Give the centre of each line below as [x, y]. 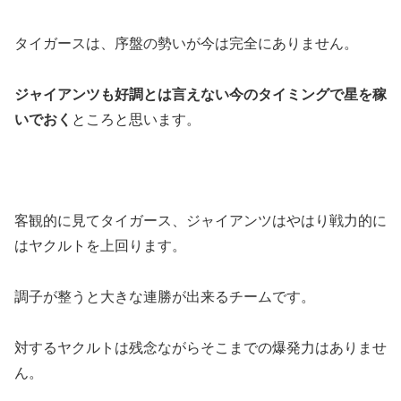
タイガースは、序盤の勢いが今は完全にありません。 [186, 43]
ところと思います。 [136, 119]
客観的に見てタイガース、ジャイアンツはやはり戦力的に [200, 221]
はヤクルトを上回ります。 [100, 246]
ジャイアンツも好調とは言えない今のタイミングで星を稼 [200, 94]
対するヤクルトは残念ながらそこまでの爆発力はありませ [200, 347]
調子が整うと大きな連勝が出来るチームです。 [165, 297]
